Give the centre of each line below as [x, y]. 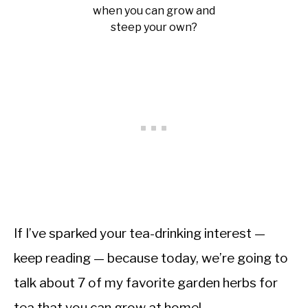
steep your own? [154, 27]
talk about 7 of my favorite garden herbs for [146, 283]
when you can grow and [154, 11]
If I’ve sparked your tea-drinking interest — [140, 233]
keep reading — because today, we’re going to [151, 258]
